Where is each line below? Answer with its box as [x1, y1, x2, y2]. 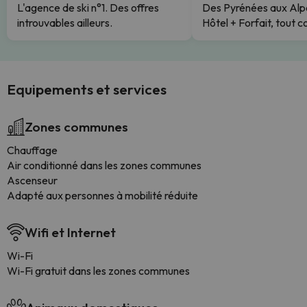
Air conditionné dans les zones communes [7, 158, 201, 172]
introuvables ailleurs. [17, 16, 112, 29]
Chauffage [7, 143, 58, 157]
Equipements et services [7, 80, 167, 98]
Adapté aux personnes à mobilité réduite [7, 188, 198, 202]
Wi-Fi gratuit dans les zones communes [7, 264, 190, 278]
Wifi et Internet [25, 224, 116, 241]
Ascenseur [7, 173, 58, 187]
